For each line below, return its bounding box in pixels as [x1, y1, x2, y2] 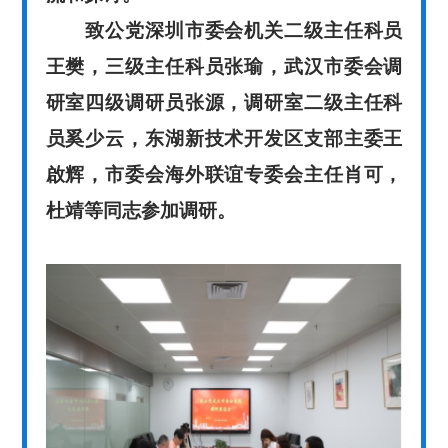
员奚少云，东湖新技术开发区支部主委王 [45, 127, 403, 149]
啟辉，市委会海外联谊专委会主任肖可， [45, 163, 403, 185]
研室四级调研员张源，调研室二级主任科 [45, 91, 403, 113]
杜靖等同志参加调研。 [45, 199, 236, 221]
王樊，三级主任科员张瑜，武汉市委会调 [45, 55, 403, 77]
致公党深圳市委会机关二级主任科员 [45, 19, 403, 41]
